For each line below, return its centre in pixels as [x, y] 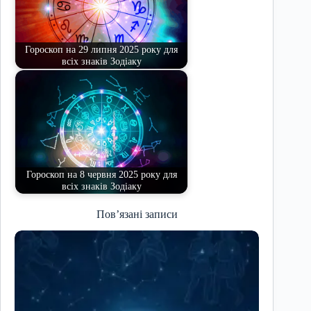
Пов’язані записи [137, 214]
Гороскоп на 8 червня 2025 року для [101, 174]
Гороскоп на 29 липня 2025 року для [101, 49]
